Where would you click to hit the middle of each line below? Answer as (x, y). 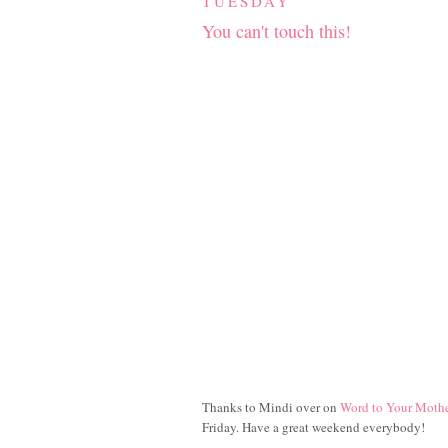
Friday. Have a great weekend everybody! (313, 427)
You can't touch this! (276, 31)
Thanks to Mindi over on (271, 407)
